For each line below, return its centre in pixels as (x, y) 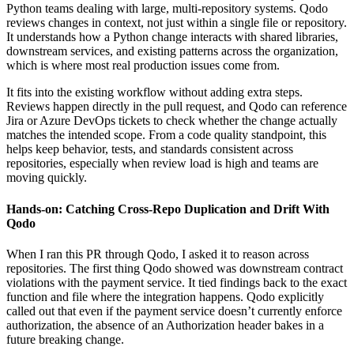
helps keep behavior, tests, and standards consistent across (150, 149)
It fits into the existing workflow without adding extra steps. (154, 92)
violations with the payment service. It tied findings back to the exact (177, 282)
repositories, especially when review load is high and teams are (162, 164)
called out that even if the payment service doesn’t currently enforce (174, 311)
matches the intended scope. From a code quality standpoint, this (166, 135)
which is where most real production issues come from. (143, 66)
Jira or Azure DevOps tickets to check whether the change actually (172, 121)
